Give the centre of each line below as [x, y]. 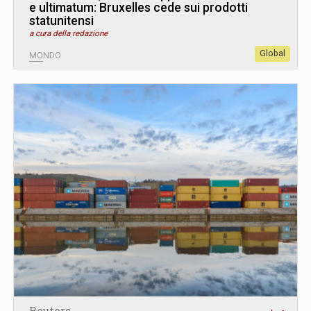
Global [272, 53]
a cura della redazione [68, 33]
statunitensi [61, 21]
